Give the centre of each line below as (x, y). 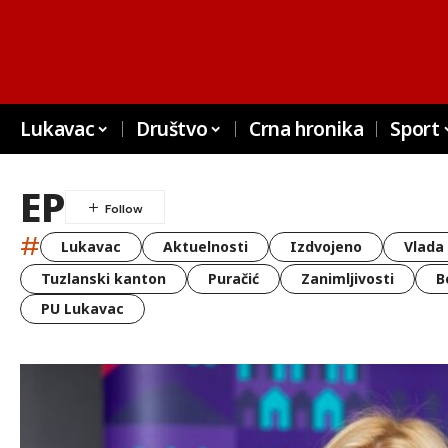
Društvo (171, 129)
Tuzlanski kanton (103, 278)
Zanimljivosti (347, 278)
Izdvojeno (326, 246)
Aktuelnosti (205, 246)
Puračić (233, 278)
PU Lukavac (82, 308)
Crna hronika (306, 129)
